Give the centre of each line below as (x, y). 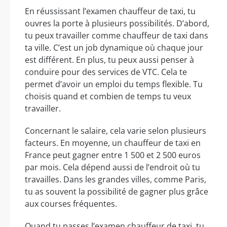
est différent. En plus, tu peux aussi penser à (109, 60)
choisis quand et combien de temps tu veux (108, 97)
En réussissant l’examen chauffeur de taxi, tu (110, 11)
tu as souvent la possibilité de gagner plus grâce (117, 192)
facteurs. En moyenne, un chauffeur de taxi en (113, 143)
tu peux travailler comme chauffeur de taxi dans (117, 36)
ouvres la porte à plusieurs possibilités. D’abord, (117, 24)
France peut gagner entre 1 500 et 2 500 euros (113, 155)
